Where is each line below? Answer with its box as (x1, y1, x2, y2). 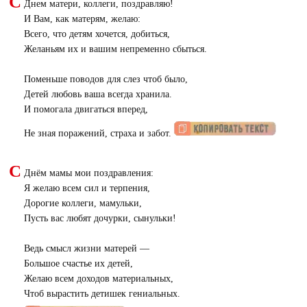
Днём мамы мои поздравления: (23, 168, 153, 178)
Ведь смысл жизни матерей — (23, 243, 149, 254)
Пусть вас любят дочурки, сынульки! (23, 213, 176, 223)
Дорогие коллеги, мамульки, (23, 198, 142, 208)
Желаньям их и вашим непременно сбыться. (23, 44, 207, 54)
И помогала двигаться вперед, (23, 104, 148, 114)
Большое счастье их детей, (23, 258, 133, 269)
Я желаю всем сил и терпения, (23, 183, 150, 193)
